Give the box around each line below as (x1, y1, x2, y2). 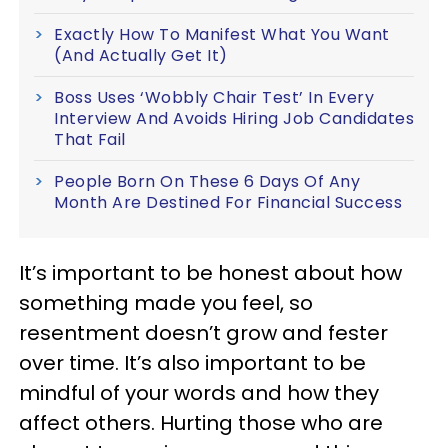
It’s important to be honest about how (19, 259, 402, 287)
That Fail (54, 128, 126, 151)
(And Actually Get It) (54, 44, 228, 67)
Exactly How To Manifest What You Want (54, 23, 390, 46)
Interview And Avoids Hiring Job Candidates (54, 107, 414, 130)
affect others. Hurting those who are (19, 409, 383, 437)
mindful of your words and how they (19, 379, 379, 407)
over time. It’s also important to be (19, 349, 366, 377)
